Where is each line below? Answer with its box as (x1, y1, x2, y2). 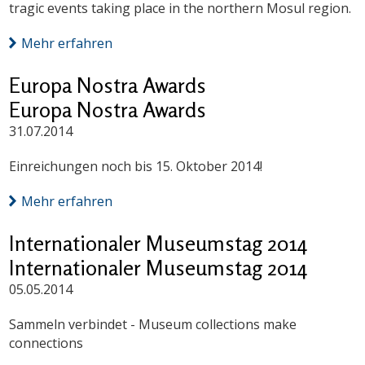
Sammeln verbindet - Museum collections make (9, 315, 297, 334)
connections (9, 334, 84, 353)
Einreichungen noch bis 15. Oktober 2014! (9, 157, 263, 176)
